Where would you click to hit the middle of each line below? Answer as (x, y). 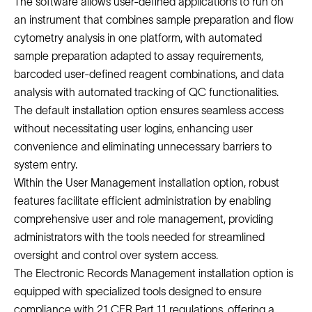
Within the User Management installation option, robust (147, 183)
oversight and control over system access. (116, 255)
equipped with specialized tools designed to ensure (138, 291)
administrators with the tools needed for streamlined (139, 237)
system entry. (46, 165)
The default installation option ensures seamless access (149, 110)
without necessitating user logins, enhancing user (133, 128)
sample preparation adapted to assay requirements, (139, 56)
